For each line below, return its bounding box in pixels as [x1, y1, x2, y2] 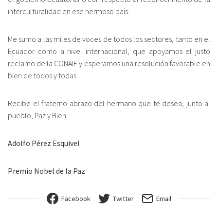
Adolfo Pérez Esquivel [8, 138, 80, 148]
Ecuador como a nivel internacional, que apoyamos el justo [8, 46, 210, 56]
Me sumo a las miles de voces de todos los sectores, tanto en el [8, 34, 210, 44]
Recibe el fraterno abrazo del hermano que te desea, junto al [8, 98, 210, 108]
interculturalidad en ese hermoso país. [8, 6, 129, 16]
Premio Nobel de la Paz [8, 165, 85, 176]
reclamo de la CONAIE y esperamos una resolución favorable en [8, 58, 210, 68]
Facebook [61, 194, 91, 203]
